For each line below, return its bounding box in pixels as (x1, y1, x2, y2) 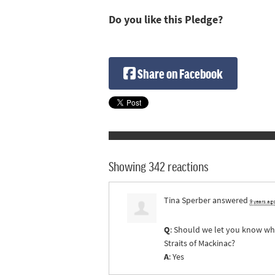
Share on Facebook (135, 66, 223, 80)
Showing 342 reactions (109, 159, 209, 173)
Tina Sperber (163, 194, 211, 207)
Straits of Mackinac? (163, 237, 235, 250)
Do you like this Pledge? (109, 12, 223, 27)
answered (210, 194, 250, 207)
